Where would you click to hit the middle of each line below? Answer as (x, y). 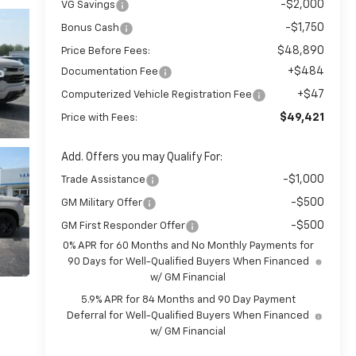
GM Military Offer (101, 203)
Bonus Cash (90, 29)
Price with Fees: (99, 118)
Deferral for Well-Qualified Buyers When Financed (188, 316)
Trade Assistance (103, 180)
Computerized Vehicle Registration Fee (156, 95)
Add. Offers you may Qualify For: (141, 158)
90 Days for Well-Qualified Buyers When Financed (188, 262)
